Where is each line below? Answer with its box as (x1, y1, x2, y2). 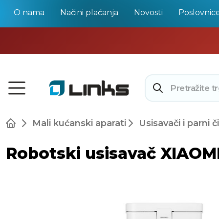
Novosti (134, 8, 163, 17)
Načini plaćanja (60, 8, 118, 17)
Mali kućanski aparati (32, 118, 126, 129)
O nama (14, 8, 44, 17)
